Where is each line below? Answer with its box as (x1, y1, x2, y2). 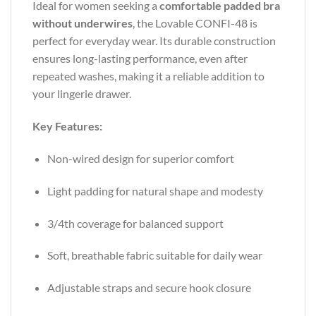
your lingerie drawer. (32, 87, 131, 101)
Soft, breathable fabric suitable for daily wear (47, 248, 262, 262)
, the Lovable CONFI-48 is (133, 16, 257, 30)
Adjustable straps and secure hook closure (47, 281, 251, 295)
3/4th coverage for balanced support (47, 216, 224, 230)
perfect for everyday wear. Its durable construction (32, 34, 276, 48)
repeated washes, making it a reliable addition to (32, 69, 265, 83)
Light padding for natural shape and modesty (47, 183, 263, 197)
